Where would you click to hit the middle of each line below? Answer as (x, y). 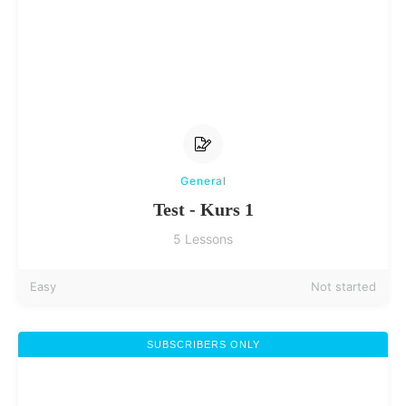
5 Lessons (203, 239)
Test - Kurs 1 (203, 209)
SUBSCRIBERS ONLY (203, 344)
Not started (343, 286)
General (203, 181)
